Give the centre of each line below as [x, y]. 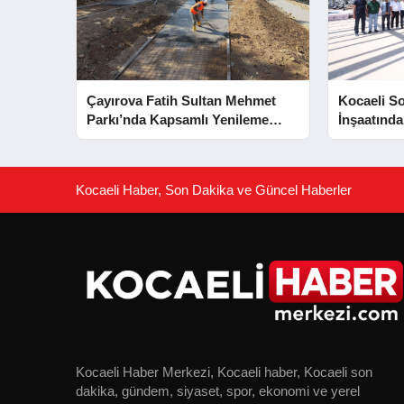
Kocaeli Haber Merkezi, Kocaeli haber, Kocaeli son [224, 372]
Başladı [110, 138]
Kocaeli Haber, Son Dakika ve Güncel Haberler [214, 189]
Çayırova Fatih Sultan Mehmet [182, 100]
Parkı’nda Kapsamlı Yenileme [178, 119]
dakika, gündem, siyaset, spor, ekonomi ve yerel [218, 390]
